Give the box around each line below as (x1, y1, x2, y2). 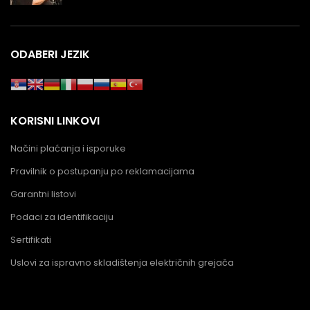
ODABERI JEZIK (10, 46, 90, 62)
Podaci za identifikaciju (10, 210, 113, 224)
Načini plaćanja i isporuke (10, 141, 126, 155)
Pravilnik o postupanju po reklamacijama (10, 164, 194, 178)
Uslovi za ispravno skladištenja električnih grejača (10, 255, 234, 269)
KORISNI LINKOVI (10, 112, 100, 129)
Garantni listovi (10, 187, 76, 201)
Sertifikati (10, 232, 51, 246)
